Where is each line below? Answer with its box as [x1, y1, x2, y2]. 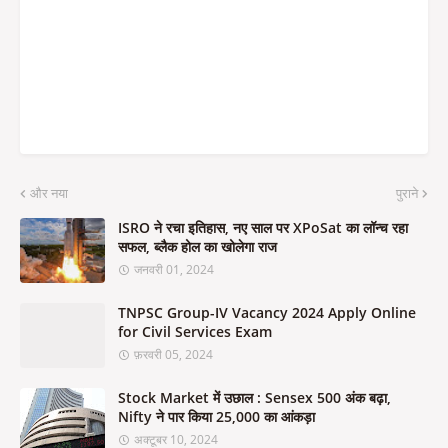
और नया [30, 184, 68, 202]
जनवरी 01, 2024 [134, 261, 214, 278]
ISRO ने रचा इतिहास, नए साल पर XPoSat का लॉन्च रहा [118, 218, 408, 237]
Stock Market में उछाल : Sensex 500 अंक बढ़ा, [118, 388, 391, 407]
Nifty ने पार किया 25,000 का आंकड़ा [118, 407, 315, 426]
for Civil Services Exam [118, 322, 272, 341]
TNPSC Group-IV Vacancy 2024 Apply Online [118, 303, 416, 322]
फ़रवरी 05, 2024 [134, 346, 213, 363]
